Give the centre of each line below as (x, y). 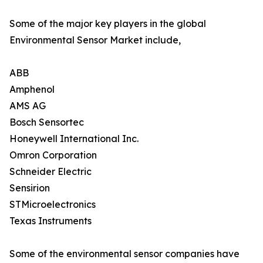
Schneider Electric (50, 172)
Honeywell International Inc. (74, 139)
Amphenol (32, 90)
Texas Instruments (50, 221)
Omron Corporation (53, 155)
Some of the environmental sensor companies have (124, 254)
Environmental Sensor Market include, (95, 40)
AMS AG (28, 106)
